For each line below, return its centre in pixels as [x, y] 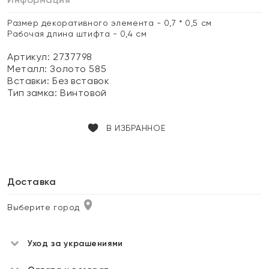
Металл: [29, 69]
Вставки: [30, 81]
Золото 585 [78, 69]
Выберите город [44, 207]
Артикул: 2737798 [50, 57]
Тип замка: [34, 93]
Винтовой [83, 93]
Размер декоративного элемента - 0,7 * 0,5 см [110, 23]
